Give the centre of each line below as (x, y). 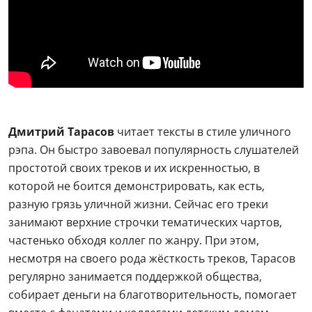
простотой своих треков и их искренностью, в (134, 167)
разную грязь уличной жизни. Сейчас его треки (138, 204)
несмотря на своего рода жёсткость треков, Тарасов (152, 258)
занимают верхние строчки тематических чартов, (145, 222)
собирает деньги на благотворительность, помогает (153, 294)
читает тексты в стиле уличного (203, 131)
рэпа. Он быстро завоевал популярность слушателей (154, 149)
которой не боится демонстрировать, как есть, (136, 186)
